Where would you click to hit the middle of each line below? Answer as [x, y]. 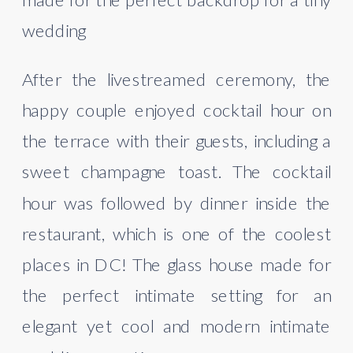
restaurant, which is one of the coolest [177, 233]
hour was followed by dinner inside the [177, 202]
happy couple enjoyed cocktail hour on [177, 110]
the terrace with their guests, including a [177, 140]
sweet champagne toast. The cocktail [177, 171]
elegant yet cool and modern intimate [177, 326]
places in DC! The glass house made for [177, 264]
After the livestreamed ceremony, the [177, 79]
